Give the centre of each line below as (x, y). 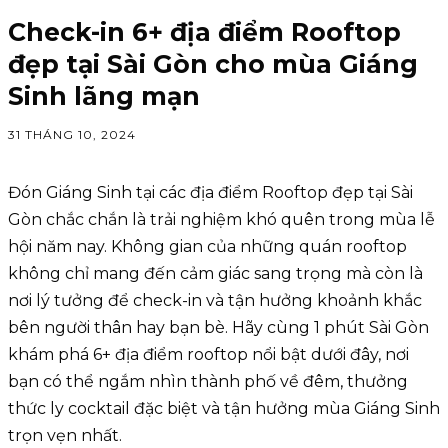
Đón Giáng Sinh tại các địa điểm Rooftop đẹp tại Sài (210, 192)
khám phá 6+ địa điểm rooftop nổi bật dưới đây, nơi (208, 354)
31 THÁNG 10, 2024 (72, 135)
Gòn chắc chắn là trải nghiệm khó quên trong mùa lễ (221, 219)
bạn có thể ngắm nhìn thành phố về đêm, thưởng (208, 381)
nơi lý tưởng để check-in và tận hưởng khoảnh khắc (215, 300)
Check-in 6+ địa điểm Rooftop (204, 32)
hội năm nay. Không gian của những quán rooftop (207, 246)
